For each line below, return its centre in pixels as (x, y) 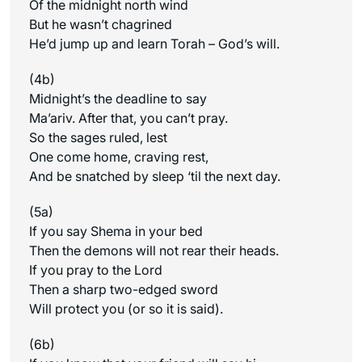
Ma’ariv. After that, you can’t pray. (128, 118)
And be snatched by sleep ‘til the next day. (155, 176)
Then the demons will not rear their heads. (154, 250)
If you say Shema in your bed (116, 231)
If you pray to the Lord (96, 269)
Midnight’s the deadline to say (118, 98)
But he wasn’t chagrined (101, 24)
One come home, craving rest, (119, 156)
